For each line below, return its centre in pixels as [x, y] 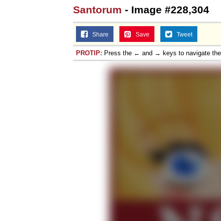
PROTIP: [89, 53]
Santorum [97, 9]
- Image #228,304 [166, 9]
